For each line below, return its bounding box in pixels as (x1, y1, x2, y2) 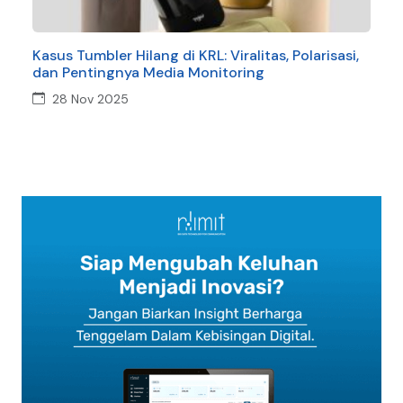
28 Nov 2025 (52, 90, 129, 107)
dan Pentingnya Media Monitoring (32, 62, 264, 82)
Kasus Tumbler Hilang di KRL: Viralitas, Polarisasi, (32, 45, 359, 65)
